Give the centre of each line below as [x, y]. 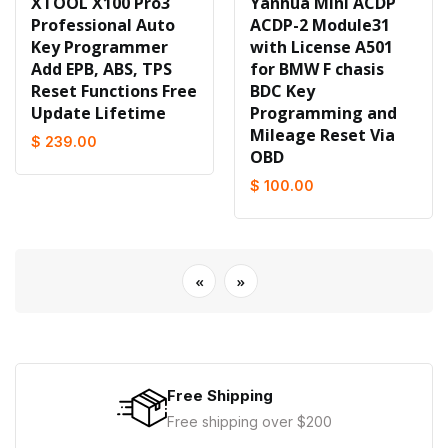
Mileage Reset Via [322, 135]
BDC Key [282, 91]
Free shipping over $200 [249, 421]
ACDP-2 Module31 [320, 25]
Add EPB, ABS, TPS [101, 69]
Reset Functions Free [114, 91]
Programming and [323, 113]
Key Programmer [99, 47]
